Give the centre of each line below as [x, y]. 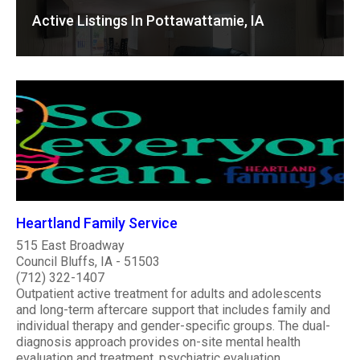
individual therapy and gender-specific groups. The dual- [173, 325]
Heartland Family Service [97, 223]
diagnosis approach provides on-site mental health [158, 342]
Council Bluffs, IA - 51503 [88, 261]
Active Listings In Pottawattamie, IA [148, 20]
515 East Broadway [70, 245]
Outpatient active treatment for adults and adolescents [169, 293]
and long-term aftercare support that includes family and [173, 309]
